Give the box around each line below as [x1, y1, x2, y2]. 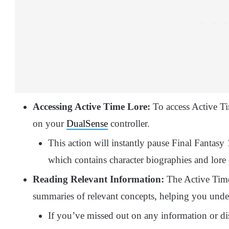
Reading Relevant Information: [33, 174, 164, 185]
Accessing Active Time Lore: [33, 101, 150, 112]
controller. [108, 118, 150, 129]
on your [33, 118, 66, 129]
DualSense [66, 118, 108, 129]
